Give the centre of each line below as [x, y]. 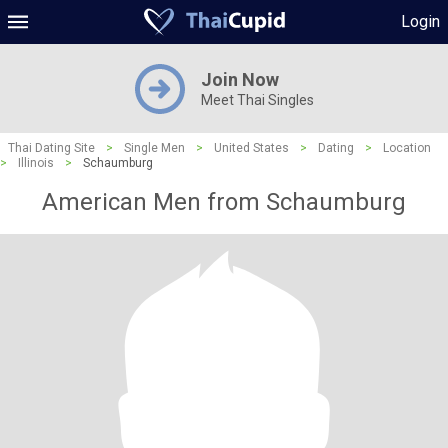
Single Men [154, 148]
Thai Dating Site [51, 148]
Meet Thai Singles [257, 100]
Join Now [239, 79]
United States [251, 148]
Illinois [36, 163]
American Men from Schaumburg [224, 202]
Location [407, 148]
